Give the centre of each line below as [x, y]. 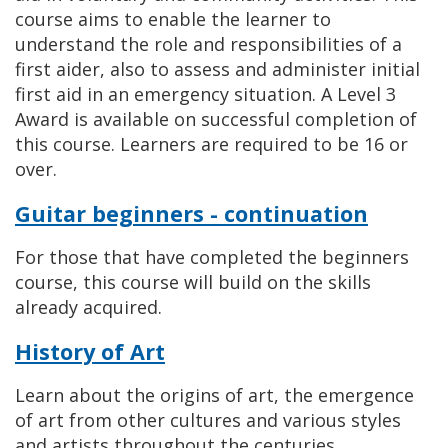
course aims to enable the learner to [173, 19]
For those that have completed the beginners [212, 257]
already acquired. [88, 307]
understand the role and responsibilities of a [208, 44]
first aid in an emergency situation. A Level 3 [205, 94]
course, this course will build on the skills [193, 282]
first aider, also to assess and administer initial [217, 69]
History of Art [90, 351]
